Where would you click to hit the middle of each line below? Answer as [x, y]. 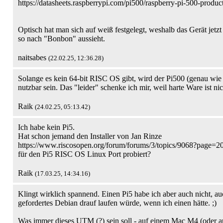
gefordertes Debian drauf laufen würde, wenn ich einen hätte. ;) [117, 203]
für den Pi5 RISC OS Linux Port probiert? [84, 154]
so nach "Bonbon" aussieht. [61, 39]
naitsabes [33, 57]
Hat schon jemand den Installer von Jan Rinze [90, 136]
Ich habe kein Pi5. [46, 127]
